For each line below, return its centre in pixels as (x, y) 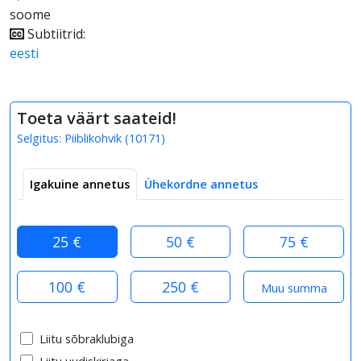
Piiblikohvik (93, 138)
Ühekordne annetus (201, 184)
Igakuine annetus (80, 184)
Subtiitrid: (55, 33)
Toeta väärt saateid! (97, 118)
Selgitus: (41, 138)
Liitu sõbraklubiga (87, 338)
